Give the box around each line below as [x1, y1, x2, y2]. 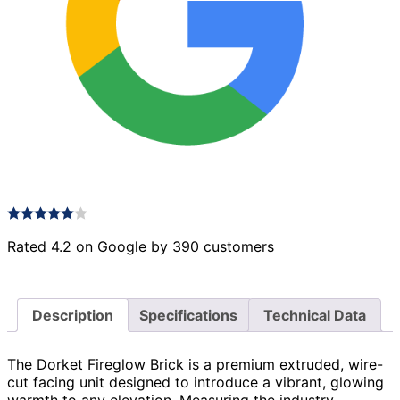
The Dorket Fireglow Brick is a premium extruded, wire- [7, 354, 383, 373]
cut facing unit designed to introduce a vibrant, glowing [7, 372, 384, 391]
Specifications [139, 305, 237, 324]
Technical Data [263, 305, 366, 324]
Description [32, 305, 113, 324]
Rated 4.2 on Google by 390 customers [7, 237, 274, 255]
